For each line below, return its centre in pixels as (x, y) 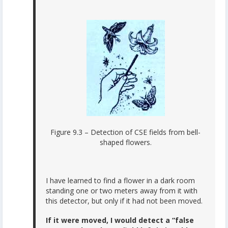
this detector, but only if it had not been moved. (124, 201)
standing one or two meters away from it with (122, 191)
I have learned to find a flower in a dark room (120, 181)
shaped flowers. (125, 142)
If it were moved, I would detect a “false (120, 220)
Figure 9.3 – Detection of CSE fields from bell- (125, 132)
